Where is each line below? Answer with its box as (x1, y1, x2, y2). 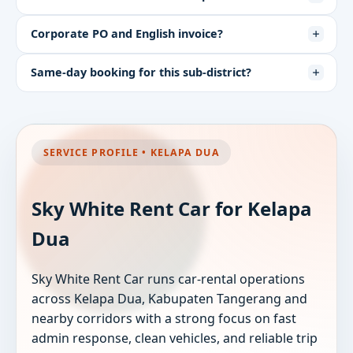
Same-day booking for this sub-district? (30, 65, 251, 80)
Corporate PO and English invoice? (30, 26, 223, 42)
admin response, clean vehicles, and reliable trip (32, 329, 318, 347)
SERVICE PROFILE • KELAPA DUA (43, 146, 220, 160)
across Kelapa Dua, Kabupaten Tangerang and (32, 290, 308, 308)
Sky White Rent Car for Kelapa (32, 195, 313, 222)
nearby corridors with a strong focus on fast (32, 310, 297, 328)
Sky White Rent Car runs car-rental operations (32, 270, 306, 288)
